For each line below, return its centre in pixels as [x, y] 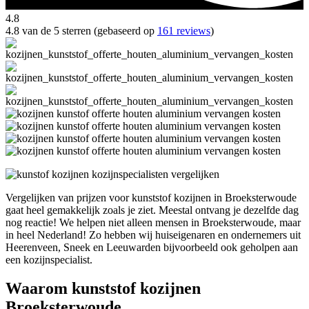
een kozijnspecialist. [49, 259]
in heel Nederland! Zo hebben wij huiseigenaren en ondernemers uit [153, 235]
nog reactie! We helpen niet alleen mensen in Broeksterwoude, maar [153, 222]
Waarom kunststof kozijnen [103, 289]
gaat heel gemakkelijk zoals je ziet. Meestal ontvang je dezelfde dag [152, 210]
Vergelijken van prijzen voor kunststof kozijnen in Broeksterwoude [151, 197]
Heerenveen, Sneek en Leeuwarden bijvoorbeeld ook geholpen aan [152, 247]
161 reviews [184, 30]
